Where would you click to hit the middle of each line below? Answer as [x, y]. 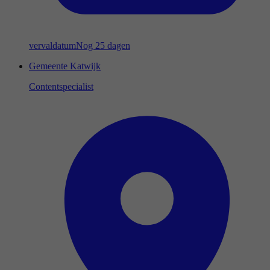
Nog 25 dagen [103, 45]
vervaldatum [52, 45]
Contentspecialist [61, 86]
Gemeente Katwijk [65, 66]
